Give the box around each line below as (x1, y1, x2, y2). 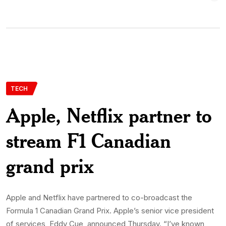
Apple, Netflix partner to (6, 102, 212, 128)
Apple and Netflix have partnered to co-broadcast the (6, 192, 192, 202)
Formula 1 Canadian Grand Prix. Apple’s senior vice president (6, 205, 214, 215)
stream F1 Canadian (6, 128, 171, 153)
